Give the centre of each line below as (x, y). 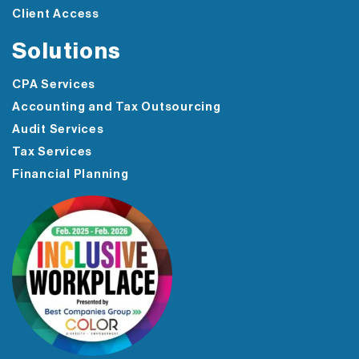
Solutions (67, 52)
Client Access (56, 14)
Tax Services (52, 152)
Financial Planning (71, 175)
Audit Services (58, 130)
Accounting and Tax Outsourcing (117, 107)
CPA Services (54, 85)
